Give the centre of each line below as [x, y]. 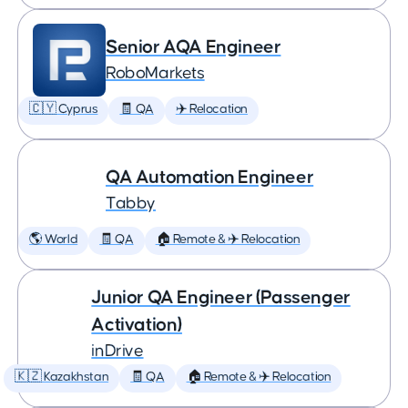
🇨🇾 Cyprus [64, 109]
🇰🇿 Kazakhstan [62, 377]
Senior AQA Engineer [194, 47]
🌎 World [54, 240]
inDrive [117, 351]
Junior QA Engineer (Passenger [221, 297]
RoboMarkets [155, 73]
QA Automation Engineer [210, 177]
